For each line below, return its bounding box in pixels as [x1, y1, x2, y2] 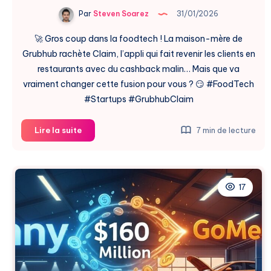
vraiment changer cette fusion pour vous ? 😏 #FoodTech [23, 78, 254, 90]
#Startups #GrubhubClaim [83, 93, 194, 105]
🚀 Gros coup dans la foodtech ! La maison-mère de [34, 33, 243, 44]
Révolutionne [81, 180, 134, 190]
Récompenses [81, 207, 137, 218]
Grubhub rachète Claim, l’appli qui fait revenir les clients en [22, 48, 255, 59]
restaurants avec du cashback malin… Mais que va [38, 63, 240, 74]
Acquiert [81, 138, 117, 148]
